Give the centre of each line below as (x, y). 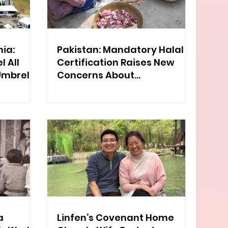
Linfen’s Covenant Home (116, 218)
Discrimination (92, 88)
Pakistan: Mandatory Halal (120, 49)
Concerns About (96, 75)
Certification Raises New (116, 62)
